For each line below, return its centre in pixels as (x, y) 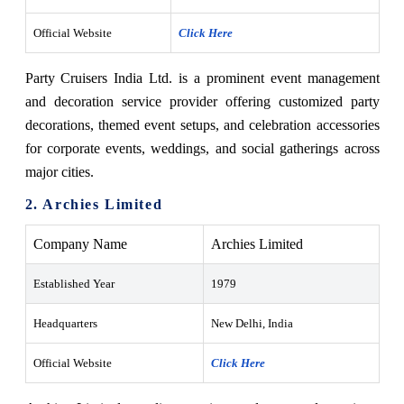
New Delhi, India (252, 323)
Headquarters (65, 323)
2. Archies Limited (94, 204)
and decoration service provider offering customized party (202, 101)
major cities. (59, 171)
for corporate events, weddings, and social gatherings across (202, 148)
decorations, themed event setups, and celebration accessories (202, 124)
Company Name (80, 243)
